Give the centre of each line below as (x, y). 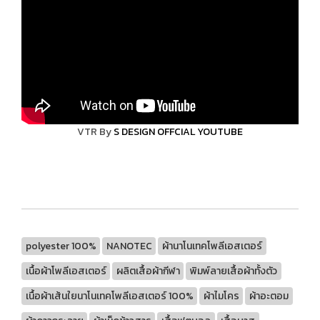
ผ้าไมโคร (221, 296)
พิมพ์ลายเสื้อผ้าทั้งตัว (233, 271)
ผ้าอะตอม (269, 296)
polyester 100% (61, 246)
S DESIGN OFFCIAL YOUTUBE (178, 131)
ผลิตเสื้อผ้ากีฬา (148, 271)
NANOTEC (129, 246)
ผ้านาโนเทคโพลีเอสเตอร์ (212, 246)
